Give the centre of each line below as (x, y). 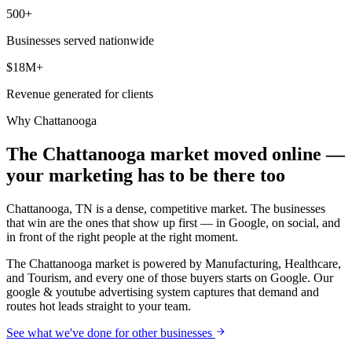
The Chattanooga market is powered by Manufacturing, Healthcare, (174, 263)
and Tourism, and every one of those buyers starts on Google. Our (170, 277)
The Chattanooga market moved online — (176, 154)
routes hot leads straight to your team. (99, 306)
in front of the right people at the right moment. (122, 236)
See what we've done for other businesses (109, 332)
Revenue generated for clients (80, 94)
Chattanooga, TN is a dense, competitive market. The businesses (166, 208)
